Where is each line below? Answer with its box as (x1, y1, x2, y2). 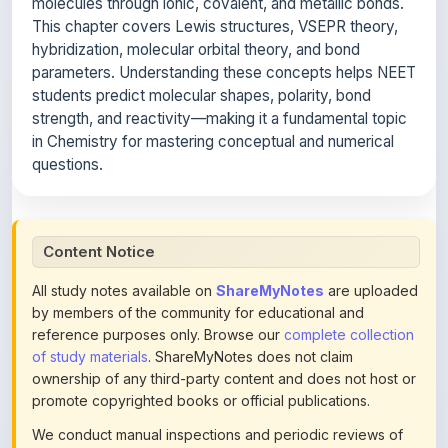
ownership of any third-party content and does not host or (32, 325, 416, 342)
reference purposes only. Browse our (32, 281, 284, 298)
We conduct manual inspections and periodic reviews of (32, 381, 403, 398)
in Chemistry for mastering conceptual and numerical (32, 87, 394, 106)
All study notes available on (32, 237, 216, 254)
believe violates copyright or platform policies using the (32, 425, 399, 442)
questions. (32, 110, 103, 129)
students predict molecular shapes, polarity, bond (32, 41, 371, 60)
